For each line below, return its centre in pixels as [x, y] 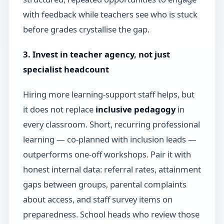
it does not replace [59, 109]
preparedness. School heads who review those [111, 214]
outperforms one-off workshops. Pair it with [107, 154]
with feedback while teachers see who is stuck [110, 14]
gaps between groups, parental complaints [104, 184]
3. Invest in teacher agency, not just [96, 54]
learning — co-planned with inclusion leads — [109, 139]
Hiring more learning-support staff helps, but [108, 94]
